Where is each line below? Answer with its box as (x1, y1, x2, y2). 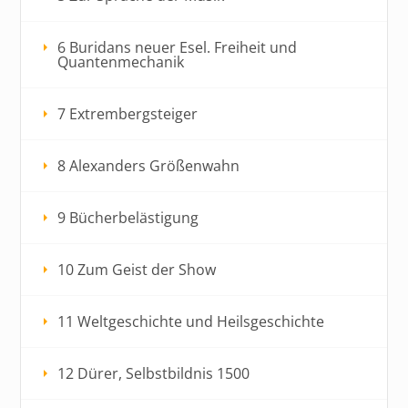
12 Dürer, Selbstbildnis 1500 (57, 362, 250, 383)
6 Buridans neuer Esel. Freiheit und (57, 36, 298, 57)
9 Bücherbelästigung (57, 207, 199, 228)
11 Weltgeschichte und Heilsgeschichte (57, 311, 325, 331)
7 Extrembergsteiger (57, 103, 199, 124)
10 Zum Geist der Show (57, 259, 217, 280)
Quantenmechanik (57, 51, 185, 72)
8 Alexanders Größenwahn (57, 155, 240, 176)
